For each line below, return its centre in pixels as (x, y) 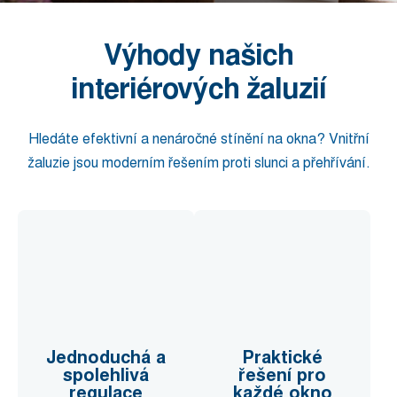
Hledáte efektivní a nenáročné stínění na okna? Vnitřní (198, 139)
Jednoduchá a (106, 357)
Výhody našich (198, 55)
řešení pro (282, 375)
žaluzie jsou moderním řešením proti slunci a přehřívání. (198, 163)
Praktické (282, 357)
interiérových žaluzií (198, 89)
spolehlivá (106, 375)
